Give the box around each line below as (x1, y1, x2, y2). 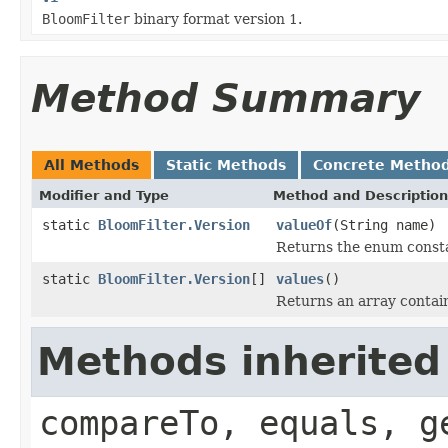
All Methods (44, 156, 139, 173)
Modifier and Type (39, 187, 169, 203)
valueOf (276, 216, 332, 233)
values (276, 270, 324, 287)
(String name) (332, 216, 436, 233)
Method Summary (31, 75, 420, 121)
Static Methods (166, 156, 286, 173)
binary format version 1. (130, 10, 302, 27)
